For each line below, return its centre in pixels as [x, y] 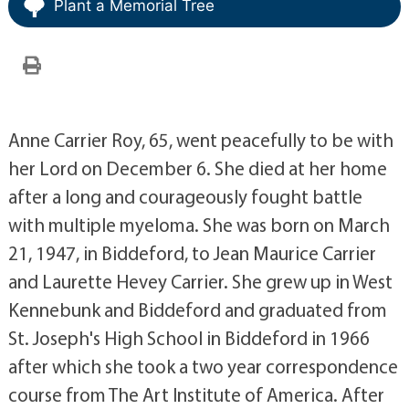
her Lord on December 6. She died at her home [197, 168]
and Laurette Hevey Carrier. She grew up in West [200, 281]
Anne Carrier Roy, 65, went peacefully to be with [200, 139]
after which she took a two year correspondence [203, 366]
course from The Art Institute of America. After [196, 394]
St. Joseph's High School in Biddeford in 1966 [189, 337]
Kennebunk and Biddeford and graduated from [197, 309]
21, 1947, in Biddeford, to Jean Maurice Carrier [192, 252]
